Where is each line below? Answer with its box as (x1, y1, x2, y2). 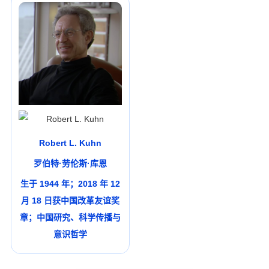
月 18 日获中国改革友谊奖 (20, 196, 119, 206)
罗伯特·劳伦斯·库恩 (33, 159, 107, 169)
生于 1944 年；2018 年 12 (20, 179, 120, 189)
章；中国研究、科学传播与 (19, 213, 121, 223)
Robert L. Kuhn (38, 138, 101, 148)
